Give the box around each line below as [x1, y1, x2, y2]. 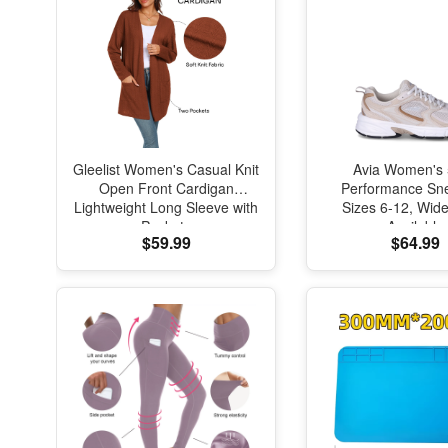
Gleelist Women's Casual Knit [73, 159, 259, 179]
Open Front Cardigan [98, 178, 234, 198]
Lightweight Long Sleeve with [74, 197, 258, 217]
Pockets [141, 216, 191, 236]
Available [387, 216, 445, 236]
